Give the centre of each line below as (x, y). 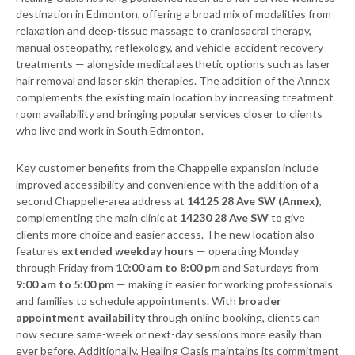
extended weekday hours (128, 251)
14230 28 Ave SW (224, 218)
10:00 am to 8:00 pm (168, 268)
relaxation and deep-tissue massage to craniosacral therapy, (164, 31)
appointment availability (80, 318)
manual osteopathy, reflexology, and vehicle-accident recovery (170, 48)
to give (287, 218)
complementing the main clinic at (98, 218)
